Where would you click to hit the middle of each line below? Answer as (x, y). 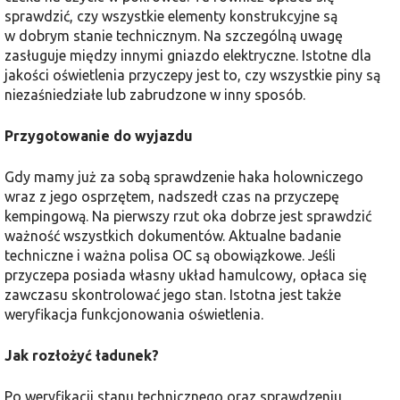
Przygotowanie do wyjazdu (99, 136)
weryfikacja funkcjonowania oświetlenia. (134, 315)
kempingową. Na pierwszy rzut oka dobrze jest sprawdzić (188, 217)
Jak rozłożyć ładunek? (82, 356)
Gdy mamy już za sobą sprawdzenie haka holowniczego (184, 177)
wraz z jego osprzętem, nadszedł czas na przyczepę (172, 197)
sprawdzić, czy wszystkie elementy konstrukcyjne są (171, 17)
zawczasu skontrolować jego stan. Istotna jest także (173, 295)
